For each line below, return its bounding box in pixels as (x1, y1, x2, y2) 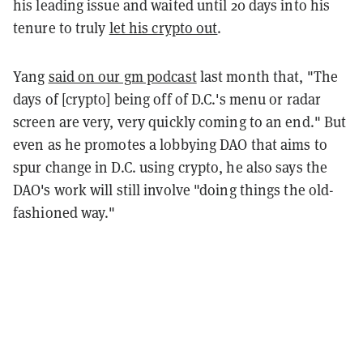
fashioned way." (13, 203, 116, 223)
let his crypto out (109, 19, 218, 38)
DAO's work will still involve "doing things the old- (13, 181, 335, 200)
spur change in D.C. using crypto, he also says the (13, 158, 328, 177)
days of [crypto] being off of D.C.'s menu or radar (13, 90, 322, 109)
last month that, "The (196, 67, 338, 87)
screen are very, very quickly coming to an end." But (13, 113, 347, 132)
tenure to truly (13, 19, 109, 38)
